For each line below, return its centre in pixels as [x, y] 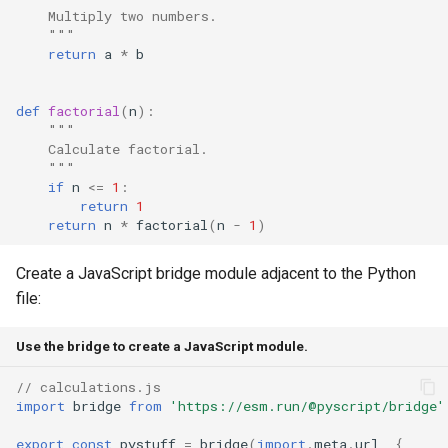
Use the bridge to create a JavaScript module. [162, 346]
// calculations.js [88, 386]
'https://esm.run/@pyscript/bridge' [307, 405]
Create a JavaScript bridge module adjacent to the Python [216, 273]
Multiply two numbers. [116, 15]
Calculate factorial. [112, 148]
